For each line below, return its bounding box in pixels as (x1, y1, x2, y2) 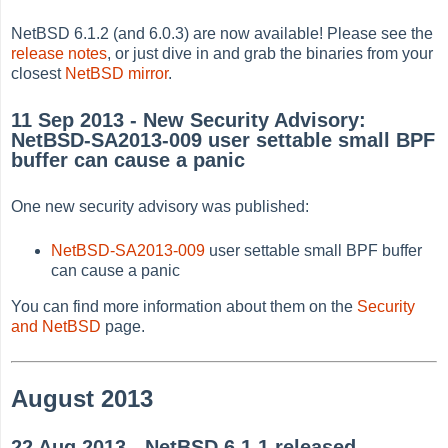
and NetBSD (11, 317, 102, 335)
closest (11, 64, 66, 82)
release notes (11, 44, 108, 62)
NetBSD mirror (65, 64, 169, 82)
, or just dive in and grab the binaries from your (107, 44, 434, 62)
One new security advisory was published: (11, 197, 310, 215)
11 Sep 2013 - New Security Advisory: (11, 109, 367, 132)
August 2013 (11, 384, 154, 412)
